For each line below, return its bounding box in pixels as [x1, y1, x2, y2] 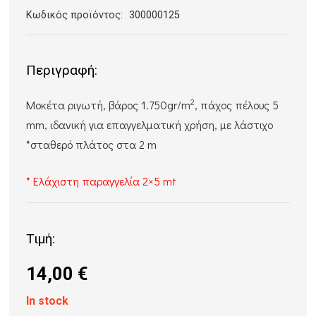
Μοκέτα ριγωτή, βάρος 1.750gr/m [26, 97, 191, 113]
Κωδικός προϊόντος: [26, 9, 126, 22]
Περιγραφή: [26, 62, 98, 79]
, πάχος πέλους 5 [195, 97, 279, 113]
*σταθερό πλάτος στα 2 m [26, 137, 157, 152]
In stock [26, 293, 69, 308]
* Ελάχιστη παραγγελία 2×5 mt [26, 174, 177, 189]
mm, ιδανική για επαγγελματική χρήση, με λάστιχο [26, 117, 276, 133]
